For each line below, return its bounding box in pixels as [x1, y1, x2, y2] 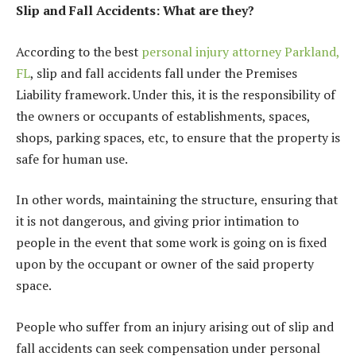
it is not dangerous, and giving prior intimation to [16, 212, 299, 230]
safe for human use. [16, 149, 130, 168]
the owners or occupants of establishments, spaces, [16, 106, 310, 125]
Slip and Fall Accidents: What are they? [16, 2, 254, 20]
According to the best [16, 42, 141, 60]
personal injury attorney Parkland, [141, 42, 339, 60]
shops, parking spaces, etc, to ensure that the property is [16, 128, 340, 146]
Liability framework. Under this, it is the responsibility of [16, 85, 335, 103]
